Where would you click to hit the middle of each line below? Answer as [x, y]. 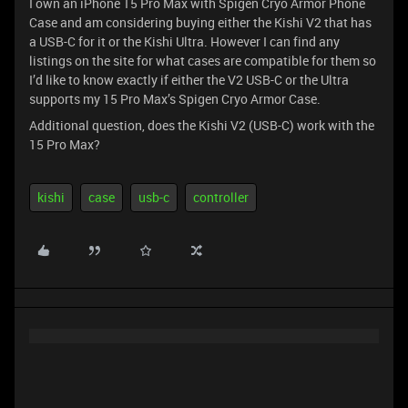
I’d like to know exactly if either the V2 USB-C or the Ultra [189, 80]
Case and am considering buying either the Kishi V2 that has [200, 22]
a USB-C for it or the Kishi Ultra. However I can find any [184, 41]
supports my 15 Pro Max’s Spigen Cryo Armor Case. [175, 99]
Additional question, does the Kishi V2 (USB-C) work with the [202, 125]
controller [221, 197]
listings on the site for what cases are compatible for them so [203, 61]
